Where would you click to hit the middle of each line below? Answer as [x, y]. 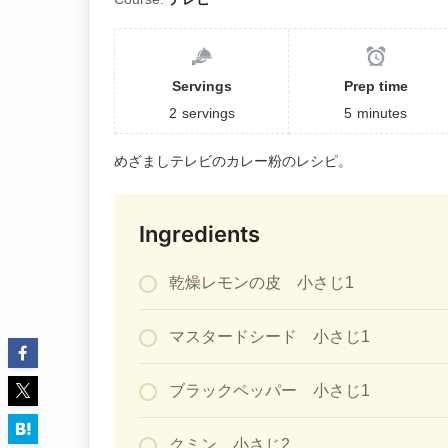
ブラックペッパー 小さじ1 [269, 390]
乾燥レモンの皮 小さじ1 [261, 282]
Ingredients [199, 233]
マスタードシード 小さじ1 [269, 336]
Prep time [375, 85]
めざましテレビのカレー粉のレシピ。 [233, 160]
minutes [382, 112]
